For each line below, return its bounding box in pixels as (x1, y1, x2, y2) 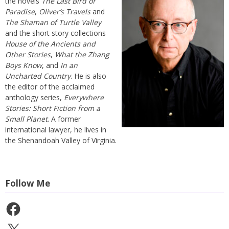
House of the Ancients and (5, 39, 96, 49)
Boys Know (5, 60, 42, 71)
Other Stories (5, 50, 51, 60)
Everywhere (64, 93, 104, 103)
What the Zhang (55, 50, 109, 60)
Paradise (5, 7, 35, 17)
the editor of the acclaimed (5, 82, 95, 92)
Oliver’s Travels (39, 7, 90, 17)
